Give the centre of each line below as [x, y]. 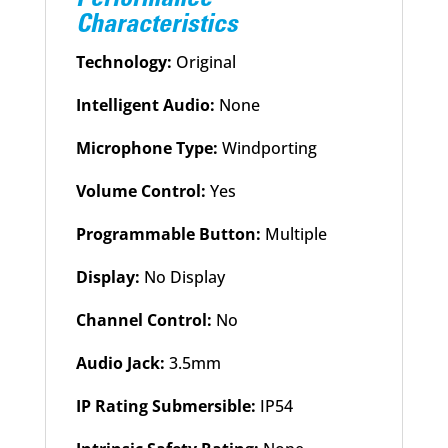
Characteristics [156, 25]
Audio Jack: [122, 362]
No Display [184, 276]
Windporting [269, 147]
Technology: [125, 61]
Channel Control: [145, 319]
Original [205, 61]
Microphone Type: [148, 147]
